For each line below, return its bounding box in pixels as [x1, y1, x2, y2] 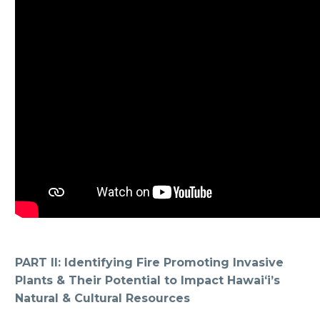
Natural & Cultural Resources [15, 291, 190, 306]
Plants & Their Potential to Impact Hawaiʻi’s [15, 274, 280, 288]
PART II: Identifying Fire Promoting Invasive [15, 256, 284, 270]
